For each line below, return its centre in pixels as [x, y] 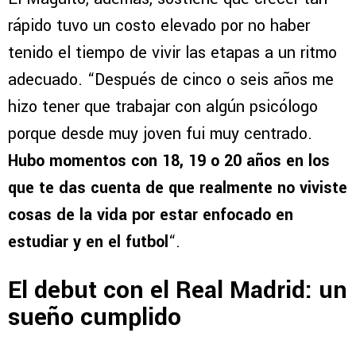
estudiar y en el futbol [88, 242]
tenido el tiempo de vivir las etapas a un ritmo [172, 52]
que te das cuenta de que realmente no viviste [178, 188]
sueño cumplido [95, 318]
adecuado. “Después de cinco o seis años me [171, 79]
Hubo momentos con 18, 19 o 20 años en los [169, 161]
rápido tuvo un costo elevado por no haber [159, 25]
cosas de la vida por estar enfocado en [151, 215]
